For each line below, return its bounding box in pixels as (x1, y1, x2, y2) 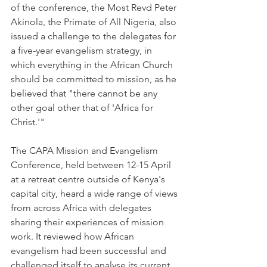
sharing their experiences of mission (11, 216, 166, 228)
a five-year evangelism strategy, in (11, 45, 154, 56)
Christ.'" (11, 116, 45, 128)
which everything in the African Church (11, 59, 175, 70)
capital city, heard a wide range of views (11, 188, 180, 199)
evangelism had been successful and (11, 245, 169, 256)
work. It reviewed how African (11, 231, 136, 242)
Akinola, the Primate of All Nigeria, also (11, 16, 179, 27)
